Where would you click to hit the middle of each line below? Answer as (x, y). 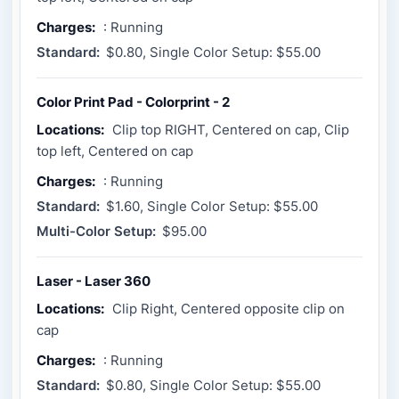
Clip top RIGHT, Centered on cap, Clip (231, 130)
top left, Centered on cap (115, 151)
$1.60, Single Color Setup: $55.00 (210, 207)
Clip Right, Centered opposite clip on (228, 309)
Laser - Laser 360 (94, 281)
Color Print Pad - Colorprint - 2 (133, 102)
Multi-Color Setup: (96, 232)
